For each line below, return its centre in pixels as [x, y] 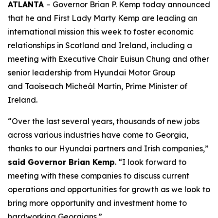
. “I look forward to [151, 162]
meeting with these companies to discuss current [99, 176]
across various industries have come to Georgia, [98, 135]
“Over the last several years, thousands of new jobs [104, 121]
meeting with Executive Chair [64, 59]
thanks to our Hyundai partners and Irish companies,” [108, 148]
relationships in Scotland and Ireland [77, 45]
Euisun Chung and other [164, 59]
